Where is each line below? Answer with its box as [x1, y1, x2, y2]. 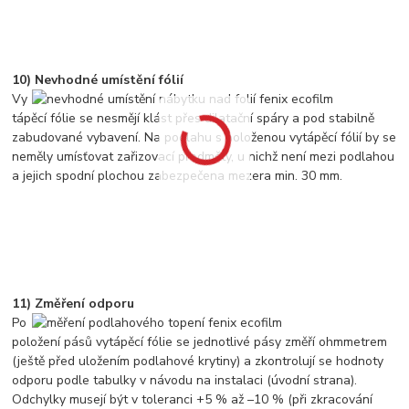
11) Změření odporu [12, 294, 135, 312]
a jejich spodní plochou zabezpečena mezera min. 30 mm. [12, 166, 343, 184]
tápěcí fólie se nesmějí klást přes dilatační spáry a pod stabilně [12, 109, 375, 127]
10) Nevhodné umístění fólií [12, 70, 184, 89]
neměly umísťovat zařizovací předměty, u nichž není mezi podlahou [12, 147, 395, 165]
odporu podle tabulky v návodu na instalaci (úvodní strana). [12, 371, 358, 389]
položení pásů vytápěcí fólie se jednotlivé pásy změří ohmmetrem [12, 332, 388, 351]
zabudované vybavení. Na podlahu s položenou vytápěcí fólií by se [12, 128, 397, 146]
